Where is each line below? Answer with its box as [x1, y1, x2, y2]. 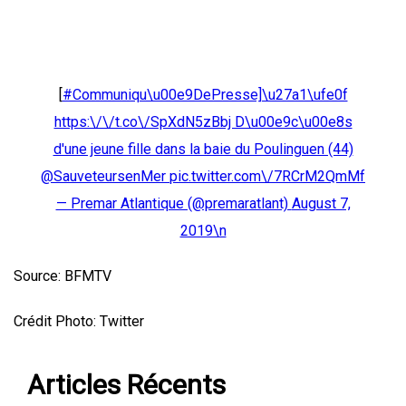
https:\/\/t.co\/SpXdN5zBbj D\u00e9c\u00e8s [53, 113, 353, 131]
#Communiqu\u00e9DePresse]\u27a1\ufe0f [62, 86, 348, 104]
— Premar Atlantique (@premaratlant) [55, 195, 292, 213]
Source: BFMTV [14, 267, 111, 285]
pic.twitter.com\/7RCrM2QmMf [169, 168, 365, 186]
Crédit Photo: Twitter [14, 313, 144, 331]
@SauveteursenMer [41, 168, 169, 186]
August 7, [291, 195, 351, 213]
